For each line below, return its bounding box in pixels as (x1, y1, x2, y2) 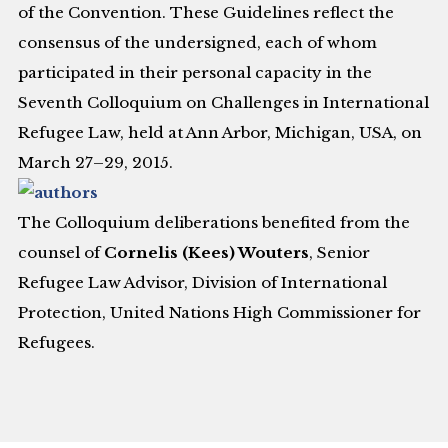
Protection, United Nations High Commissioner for (18, 303, 422, 323)
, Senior (309, 243, 371, 263)
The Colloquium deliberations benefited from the (18, 213, 411, 233)
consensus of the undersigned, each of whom (18, 33, 378, 53)
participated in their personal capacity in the (18, 63, 373, 83)
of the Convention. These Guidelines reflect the (18, 3, 395, 23)
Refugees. (18, 333, 104, 353)
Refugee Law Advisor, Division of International (18, 273, 388, 293)
